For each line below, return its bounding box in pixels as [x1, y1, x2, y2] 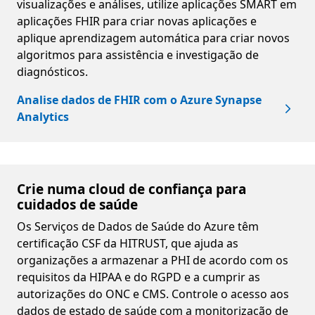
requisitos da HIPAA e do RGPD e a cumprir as [17, 269, 260, 285]
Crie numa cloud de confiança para [17, 179, 246, 198]
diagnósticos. [17, 63, 88, 79]
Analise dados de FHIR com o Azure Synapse [17, 91, 262, 108]
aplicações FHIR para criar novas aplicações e [17, 13, 257, 29]
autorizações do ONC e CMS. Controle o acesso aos [17, 285, 289, 302]
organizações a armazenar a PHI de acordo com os [17, 252, 288, 268]
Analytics [17, 108, 69, 124]
